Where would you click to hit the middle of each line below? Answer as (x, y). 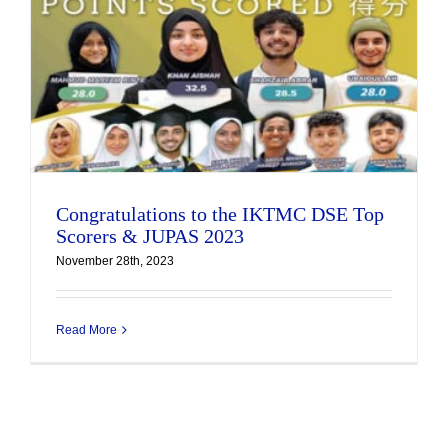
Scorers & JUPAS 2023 (150, 235)
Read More (86, 329)
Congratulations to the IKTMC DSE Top (220, 213)
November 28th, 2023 (115, 260)
